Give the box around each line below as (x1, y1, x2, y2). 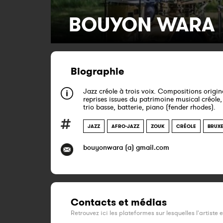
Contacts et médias (71, 196, 167, 209)
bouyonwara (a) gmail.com (83, 143, 169, 152)
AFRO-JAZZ (111, 123, 139, 129)
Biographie (71, 65, 124, 78)
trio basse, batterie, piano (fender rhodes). (83, 103, 216, 111)
